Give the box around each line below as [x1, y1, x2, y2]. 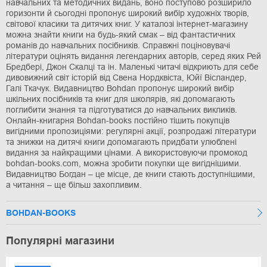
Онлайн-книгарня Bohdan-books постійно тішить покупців [6, 115, 229, 125]
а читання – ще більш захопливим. [6, 179, 142, 190]
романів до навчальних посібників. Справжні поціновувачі [6, 40, 230, 50]
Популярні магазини [6, 234, 114, 247]
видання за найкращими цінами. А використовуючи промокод [6, 147, 247, 157]
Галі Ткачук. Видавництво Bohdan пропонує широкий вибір [6, 83, 234, 93]
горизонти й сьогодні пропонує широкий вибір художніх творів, [6, 8, 249, 18]
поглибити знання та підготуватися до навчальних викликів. [6, 104, 237, 114]
